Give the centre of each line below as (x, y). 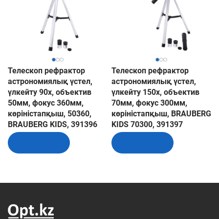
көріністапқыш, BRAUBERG (161, 114)
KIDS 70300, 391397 (147, 124)
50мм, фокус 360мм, (46, 103)
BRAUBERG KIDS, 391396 (53, 124)
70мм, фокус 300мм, (149, 103)
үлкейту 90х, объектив (50, 92)
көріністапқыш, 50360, (50, 114)
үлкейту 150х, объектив (155, 92)
